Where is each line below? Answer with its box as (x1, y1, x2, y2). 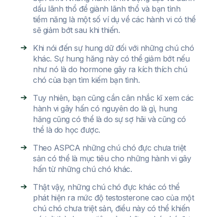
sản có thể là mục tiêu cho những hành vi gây (33, 154, 191, 164)
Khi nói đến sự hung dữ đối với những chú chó (33, 43, 194, 53)
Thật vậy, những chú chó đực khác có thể (33, 182, 180, 192)
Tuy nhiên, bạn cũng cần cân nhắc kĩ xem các (33, 93, 194, 103)
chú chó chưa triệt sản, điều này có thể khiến (33, 203, 190, 214)
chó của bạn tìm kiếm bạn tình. (33, 75, 139, 85)
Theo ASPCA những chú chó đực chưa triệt (33, 143, 186, 153)
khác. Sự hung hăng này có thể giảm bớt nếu (33, 54, 189, 64)
